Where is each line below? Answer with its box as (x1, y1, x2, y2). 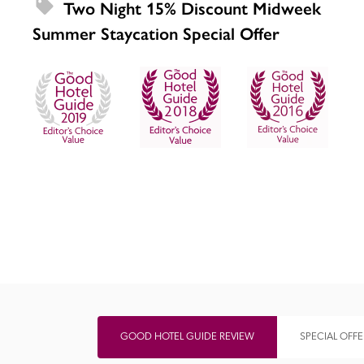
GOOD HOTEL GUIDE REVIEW (120, 331, 254, 342)
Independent (195, 149, 289, 170)
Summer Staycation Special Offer (32, 24, 279, 45)
